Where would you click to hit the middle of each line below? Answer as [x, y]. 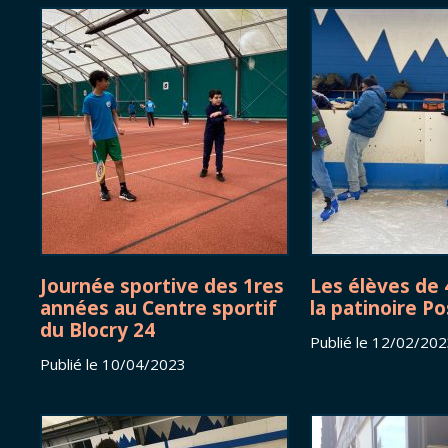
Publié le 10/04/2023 [113, 364]
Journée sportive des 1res [162, 286]
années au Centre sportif [158, 308]
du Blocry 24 [97, 330]
